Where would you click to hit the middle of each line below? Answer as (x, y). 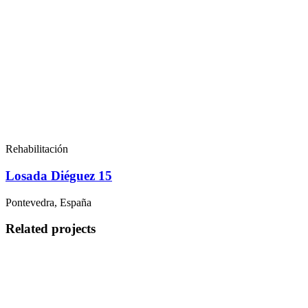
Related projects (51, 229)
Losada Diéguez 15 (59, 175)
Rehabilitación (37, 149)
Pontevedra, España (48, 202)
